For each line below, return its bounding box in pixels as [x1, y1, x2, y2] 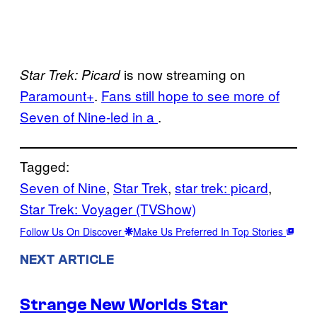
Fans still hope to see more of [101, 85, 279, 105]
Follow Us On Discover [20, 224, 125, 238]
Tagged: [20, 156, 69, 175]
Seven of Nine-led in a [20, 106, 158, 126]
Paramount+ [20, 85, 94, 105]
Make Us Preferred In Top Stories [133, 224, 286, 238]
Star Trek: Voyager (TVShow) [20, 198, 196, 218]
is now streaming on [124, 64, 246, 83]
